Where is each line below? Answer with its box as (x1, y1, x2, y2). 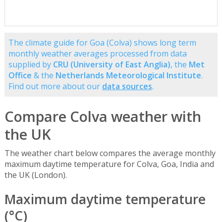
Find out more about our (8, 81, 102, 92)
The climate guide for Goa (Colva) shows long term (8, 37, 196, 49)
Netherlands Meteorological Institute (55, 70, 201, 81)
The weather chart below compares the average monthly (4, 148, 216, 159)
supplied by (8, 59, 53, 70)
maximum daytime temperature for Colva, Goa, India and (4, 159, 214, 170)
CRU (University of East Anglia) (53, 59, 170, 70)
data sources (102, 81, 152, 92)
